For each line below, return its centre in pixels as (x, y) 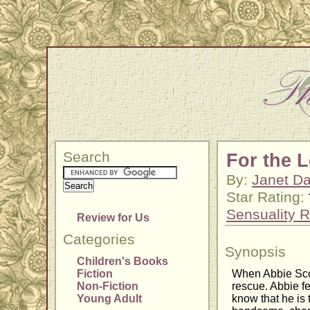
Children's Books (123, 262)
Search (87, 157)
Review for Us (113, 218)
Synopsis (256, 252)
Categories (99, 240)
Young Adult (110, 299)
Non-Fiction (108, 286)
